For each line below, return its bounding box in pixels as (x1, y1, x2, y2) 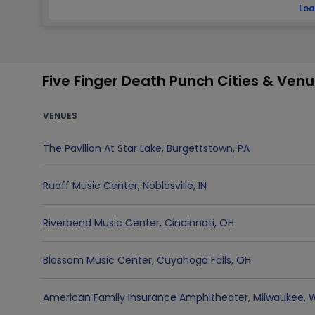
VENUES (43, 110, 77, 122)
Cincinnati (165, 216, 214, 230)
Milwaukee (253, 290, 304, 304)
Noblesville (143, 179, 193, 193)
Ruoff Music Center (43, 179, 138, 193)
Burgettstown (167, 141, 233, 155)
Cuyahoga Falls (157, 253, 231, 267)
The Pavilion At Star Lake (43, 141, 162, 155)
